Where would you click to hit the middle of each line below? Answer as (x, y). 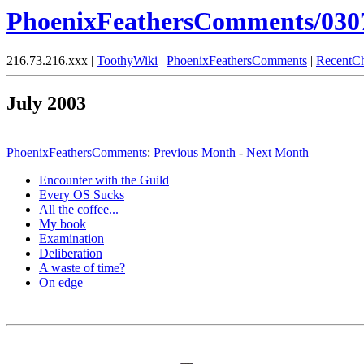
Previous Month (195, 153)
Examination (71, 239)
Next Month (277, 153)
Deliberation (71, 253)
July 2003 (46, 104)
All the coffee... (79, 210)
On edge (61, 283)
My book (63, 224)
